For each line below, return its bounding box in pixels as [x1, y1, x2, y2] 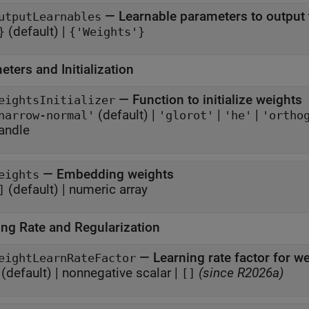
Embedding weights [57, 166, 174, 182]
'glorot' [159, 109, 214, 122]
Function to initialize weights [132, 92, 302, 108]
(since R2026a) [195, 265, 284, 281]
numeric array [69, 181, 148, 197]
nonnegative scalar [62, 265, 171, 281]
